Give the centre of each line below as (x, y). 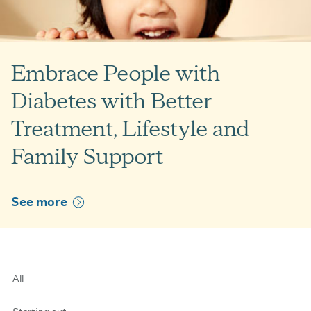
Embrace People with (116, 73)
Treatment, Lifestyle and (130, 128)
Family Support (87, 156)
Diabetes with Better (111, 101)
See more (39, 202)
